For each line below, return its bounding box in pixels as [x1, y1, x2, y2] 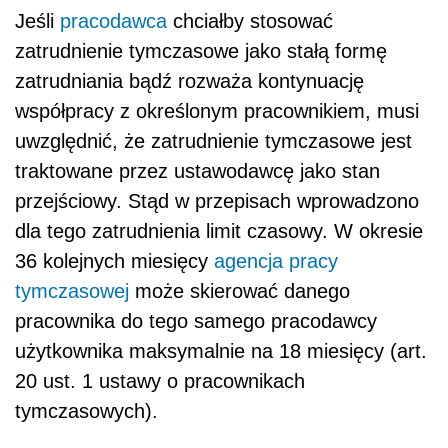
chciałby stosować [167, 9, 333, 32]
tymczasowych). [15, 399, 158, 422]
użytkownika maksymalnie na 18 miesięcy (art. [15, 339, 427, 362]
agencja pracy [214, 249, 338, 272]
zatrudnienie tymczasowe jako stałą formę [15, 39, 387, 62]
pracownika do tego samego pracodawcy [15, 309, 377, 332]
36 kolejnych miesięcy [15, 249, 214, 272]
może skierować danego [129, 279, 350, 302]
